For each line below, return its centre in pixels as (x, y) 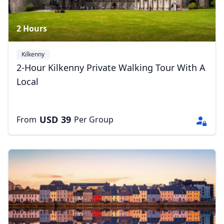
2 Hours (32, 28)
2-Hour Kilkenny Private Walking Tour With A (111, 67)
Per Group (94, 119)
